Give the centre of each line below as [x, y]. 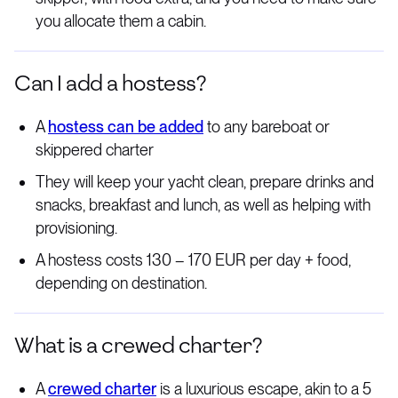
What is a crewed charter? [138, 345]
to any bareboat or [267, 127]
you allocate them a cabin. [121, 21]
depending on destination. [121, 283]
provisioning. [76, 228]
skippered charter [95, 150]
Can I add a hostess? [110, 83]
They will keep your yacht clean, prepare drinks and [205, 182]
